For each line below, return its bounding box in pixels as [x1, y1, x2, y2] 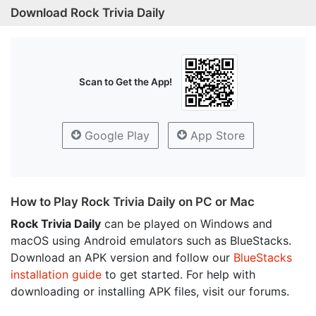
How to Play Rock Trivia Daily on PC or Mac [11, 195, 255, 209]
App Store [187, 128, 245, 143]
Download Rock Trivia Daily [11, 6, 165, 20]
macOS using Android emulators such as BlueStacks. [11, 233, 291, 248]
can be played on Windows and [101, 217, 272, 231]
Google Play [81, 128, 150, 143]
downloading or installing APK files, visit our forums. [11, 284, 289, 299]
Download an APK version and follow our [11, 250, 233, 265]
